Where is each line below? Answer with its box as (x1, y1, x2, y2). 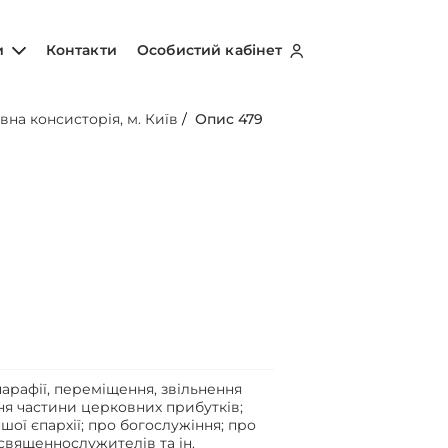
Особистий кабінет (137, 40, 287, 59)
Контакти (45, 40, 117, 59)
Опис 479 (195, 110, 264, 128)
